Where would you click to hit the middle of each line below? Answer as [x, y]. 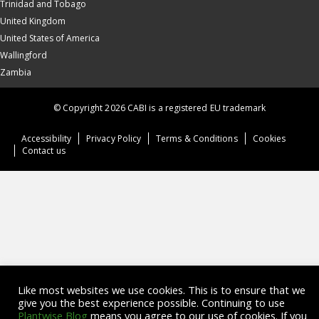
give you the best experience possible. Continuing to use [151, 303]
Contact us [44, 151]
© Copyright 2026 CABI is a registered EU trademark [159, 108]
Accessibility [47, 139]
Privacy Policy [114, 139]
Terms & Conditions [197, 139]
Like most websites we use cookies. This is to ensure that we [162, 290]
